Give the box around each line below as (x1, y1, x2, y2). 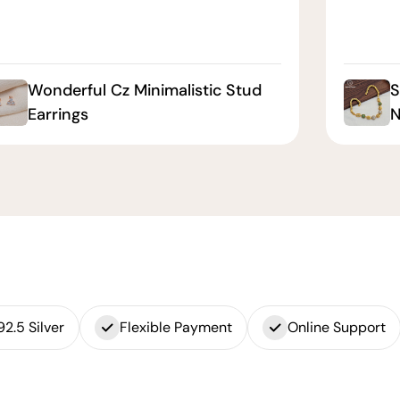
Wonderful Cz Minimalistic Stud (27, 79, 262, 101)
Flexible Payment (119, 317, 232, 337)
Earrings (27, 103, 88, 125)
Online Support (287, 317, 386, 337)
